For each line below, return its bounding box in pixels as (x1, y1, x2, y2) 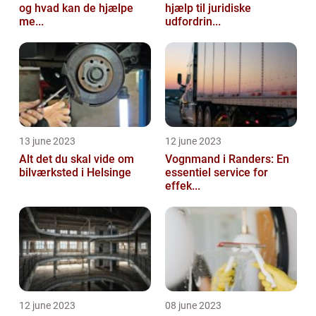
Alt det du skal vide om (19, 152, 134, 166)
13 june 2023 (19, 135, 75, 147)
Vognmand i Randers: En (165, 152, 289, 166)
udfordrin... (165, 15, 221, 29)
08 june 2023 (165, 300, 221, 312)
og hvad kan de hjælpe (19, 1, 133, 16)
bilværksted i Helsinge (19, 166, 131, 180)
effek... (165, 179, 200, 193)
